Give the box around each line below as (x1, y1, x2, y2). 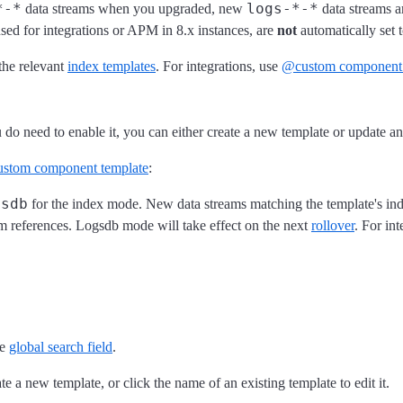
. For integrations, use (156, 58, 282, 75)
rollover (311, 217, 354, 233)
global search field (9, 338, 112, 354)
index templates (67, 58, 156, 75)
